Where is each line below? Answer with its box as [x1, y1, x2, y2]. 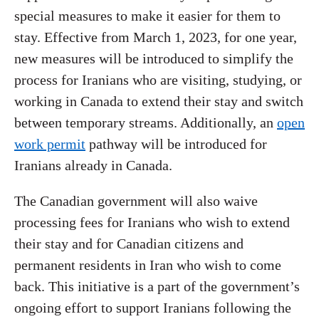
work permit [14, 136, 85, 152]
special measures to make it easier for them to [14, 8, 281, 23]
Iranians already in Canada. [14, 157, 172, 173]
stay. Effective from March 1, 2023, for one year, [14, 29, 297, 45]
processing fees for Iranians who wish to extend [14, 214, 290, 230]
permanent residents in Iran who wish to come [14, 257, 281, 273]
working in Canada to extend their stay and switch [14, 93, 303, 109]
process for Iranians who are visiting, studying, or [14, 72, 302, 88]
